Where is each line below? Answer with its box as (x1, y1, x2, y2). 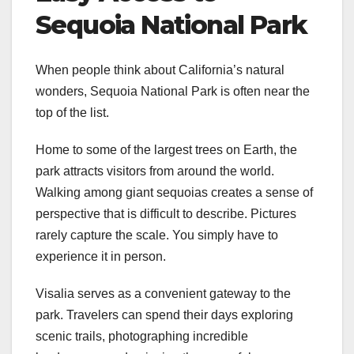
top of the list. (36, 105, 109, 119)
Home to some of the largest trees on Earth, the (36, 142, 297, 156)
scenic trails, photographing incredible (36, 329, 248, 343)
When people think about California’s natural (36, 62, 284, 77)
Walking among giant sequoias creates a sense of (36, 185, 313, 199)
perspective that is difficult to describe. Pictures (36, 206, 296, 220)
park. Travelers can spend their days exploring (36, 307, 293, 322)
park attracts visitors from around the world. (36, 164, 274, 178)
